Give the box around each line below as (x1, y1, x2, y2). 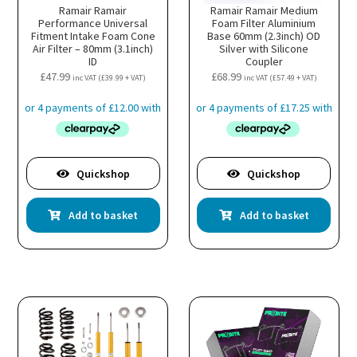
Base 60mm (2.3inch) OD (207, 28, 321, 43)
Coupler (245, 53, 283, 69)
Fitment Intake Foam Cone (30, 28, 155, 43)
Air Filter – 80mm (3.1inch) (33, 41, 154, 56)
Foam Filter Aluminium (212, 15, 316, 30)
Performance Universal (38, 15, 148, 30)
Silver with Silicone (219, 41, 309, 56)
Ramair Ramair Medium (210, 2, 318, 18)
